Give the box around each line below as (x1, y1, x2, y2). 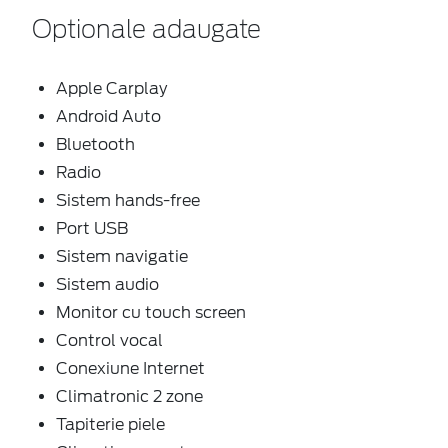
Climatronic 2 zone (56, 386, 203, 406)
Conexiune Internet (56, 358, 205, 378)
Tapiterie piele (56, 414, 165, 434)
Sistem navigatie (56, 246, 188, 266)
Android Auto (56, 106, 161, 126)
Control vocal (56, 330, 163, 350)
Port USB (56, 218, 128, 238)
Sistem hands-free (56, 190, 200, 210)
